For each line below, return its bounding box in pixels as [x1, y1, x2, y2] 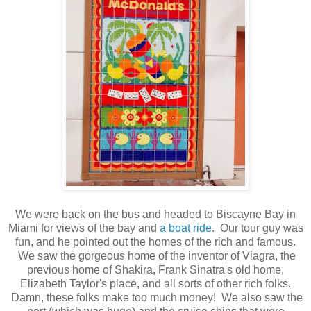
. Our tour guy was [211, 221, 303, 234]
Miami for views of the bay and [8, 221, 160, 234]
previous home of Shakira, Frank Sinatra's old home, [27, 263, 284, 276]
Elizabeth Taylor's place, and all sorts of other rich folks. [20, 277, 291, 289]
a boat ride [159, 221, 212, 234]
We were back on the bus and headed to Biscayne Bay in [15, 208, 296, 220]
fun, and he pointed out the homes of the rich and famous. [15, 235, 296, 248]
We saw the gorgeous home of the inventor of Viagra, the [15, 249, 296, 262]
